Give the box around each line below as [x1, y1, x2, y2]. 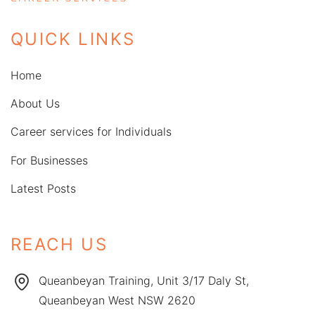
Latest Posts [11, 181, 76, 195]
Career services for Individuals [11, 124, 172, 139]
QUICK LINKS [11, 29, 136, 49]
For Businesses [11, 153, 88, 167]
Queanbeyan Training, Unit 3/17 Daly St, [39, 273, 249, 288]
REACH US [11, 233, 108, 255]
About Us [11, 96, 60, 111]
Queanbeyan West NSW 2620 [39, 292, 195, 307]
